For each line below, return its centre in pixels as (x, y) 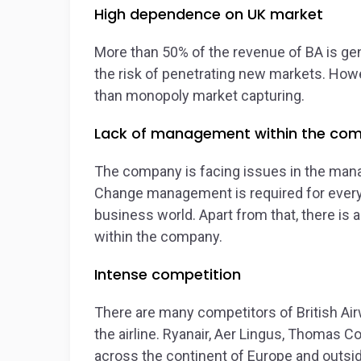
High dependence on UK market (209, 14)
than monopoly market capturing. (199, 95)
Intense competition (168, 274)
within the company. (158, 237)
